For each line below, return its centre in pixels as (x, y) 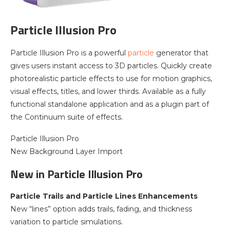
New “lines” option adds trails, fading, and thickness (101, 209)
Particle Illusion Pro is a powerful (69, 53)
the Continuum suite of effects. (66, 117)
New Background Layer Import (66, 151)
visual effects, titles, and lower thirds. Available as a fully (108, 91)
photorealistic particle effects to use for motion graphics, (111, 79)
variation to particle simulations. (66, 222)
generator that (182, 53)
